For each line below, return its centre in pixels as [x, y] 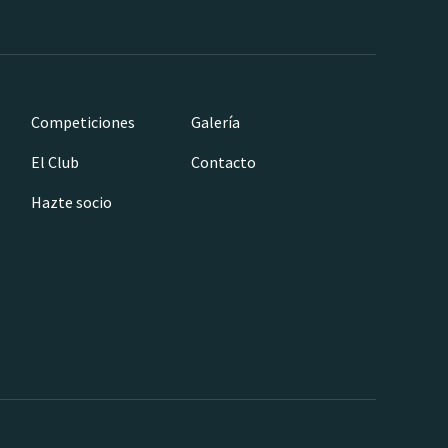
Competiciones [83, 121]
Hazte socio [71, 201]
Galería [215, 121]
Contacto [223, 161]
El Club [55, 161]
